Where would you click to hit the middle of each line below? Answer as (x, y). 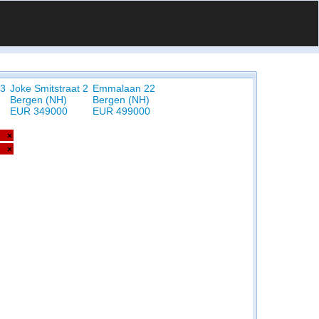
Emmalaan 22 (124, 88)
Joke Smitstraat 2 (49, 88)
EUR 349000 (39, 111)
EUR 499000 (121, 111)
